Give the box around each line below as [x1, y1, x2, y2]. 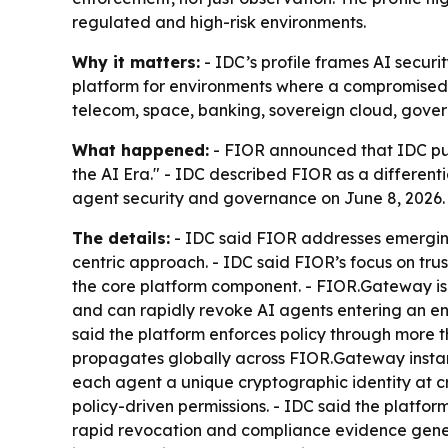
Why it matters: [72, 52, 200, 73]
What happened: [72, 140, 209, 161]
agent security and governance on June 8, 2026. [72, 188, 445, 209]
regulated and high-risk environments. [72, 12, 366, 33]
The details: [72, 228, 170, 249]
